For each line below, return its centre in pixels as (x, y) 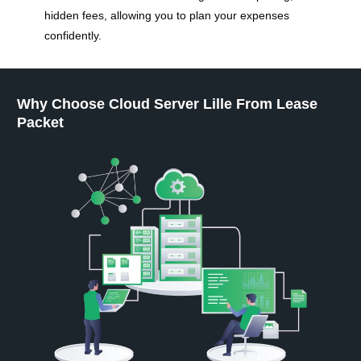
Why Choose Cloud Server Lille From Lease (168, 104)
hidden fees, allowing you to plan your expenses (167, 16)
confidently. (73, 36)
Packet (41, 122)
